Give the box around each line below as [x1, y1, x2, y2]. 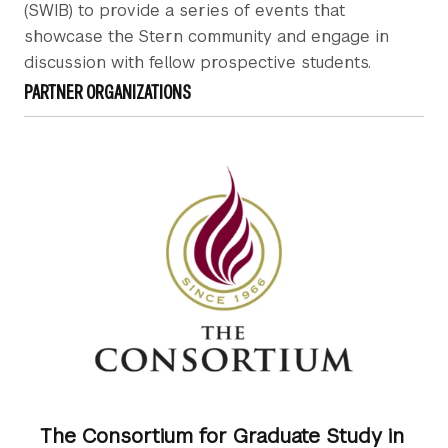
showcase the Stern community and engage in [24, 25, 389, 47]
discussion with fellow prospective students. [24, 51, 371, 73]
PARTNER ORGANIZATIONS [24, 78, 191, 105]
